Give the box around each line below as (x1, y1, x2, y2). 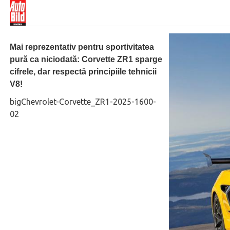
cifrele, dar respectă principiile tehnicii (10, 67, 157, 76)
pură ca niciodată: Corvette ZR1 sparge (10, 55, 162, 64)
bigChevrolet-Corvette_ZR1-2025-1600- (10, 97, 156, 106)
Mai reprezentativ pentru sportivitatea (10, 43, 154, 51)
